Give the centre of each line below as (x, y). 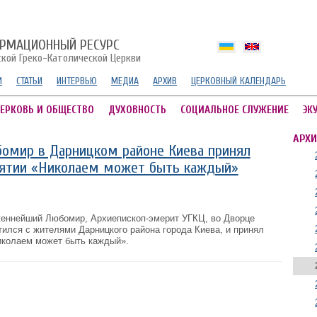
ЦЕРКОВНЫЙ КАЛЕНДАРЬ (238, 81)
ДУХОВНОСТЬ (137, 110)
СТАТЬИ (29, 81)
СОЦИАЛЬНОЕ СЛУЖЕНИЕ (235, 110)
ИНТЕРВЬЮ (77, 81)
